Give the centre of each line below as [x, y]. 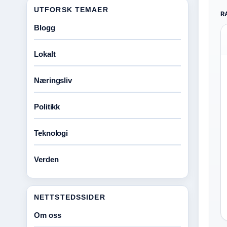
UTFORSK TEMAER [71, 10]
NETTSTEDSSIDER [70, 197]
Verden [46, 159]
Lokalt [45, 54]
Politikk [47, 107]
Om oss [48, 215]
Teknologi [51, 133]
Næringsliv [53, 80]
